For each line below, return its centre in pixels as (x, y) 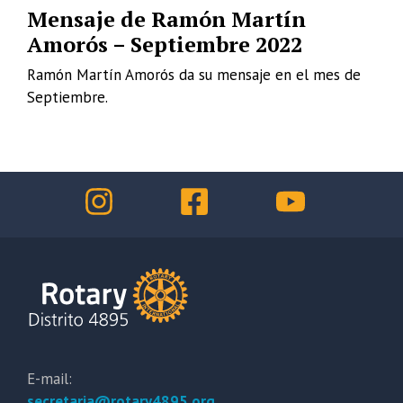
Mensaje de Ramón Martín (166, 18)
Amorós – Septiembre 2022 (165, 44)
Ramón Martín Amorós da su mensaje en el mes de (194, 75)
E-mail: (49, 379)
